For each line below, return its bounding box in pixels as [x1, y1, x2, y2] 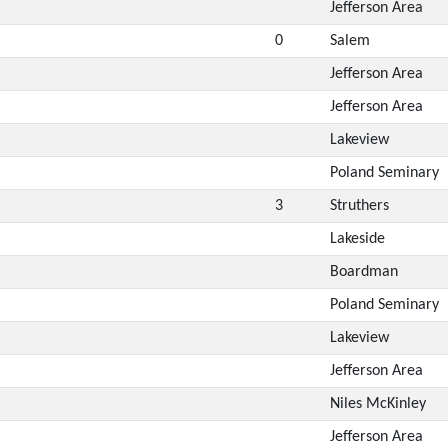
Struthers [329, 197, 389, 214]
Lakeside [329, 230, 385, 247]
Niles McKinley [329, 395, 426, 412]
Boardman [329, 263, 398, 280]
